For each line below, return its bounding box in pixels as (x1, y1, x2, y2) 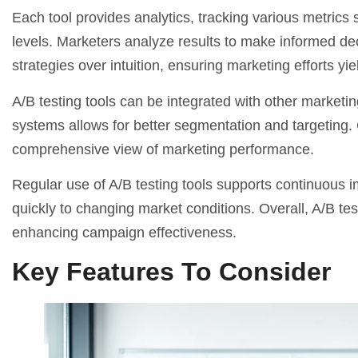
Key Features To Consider (12, 257, 331, 287)
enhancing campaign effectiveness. (12, 224, 237, 241)
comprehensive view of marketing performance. (12, 141, 314, 157)
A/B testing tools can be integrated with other (12, 93, 301, 109)
